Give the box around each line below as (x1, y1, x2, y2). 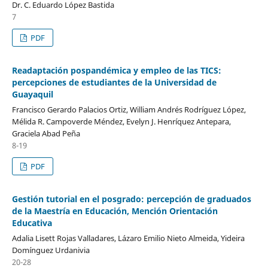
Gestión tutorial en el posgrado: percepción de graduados (11, 193, 251, 205)
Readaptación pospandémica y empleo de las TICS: (11, 64, 221, 76)
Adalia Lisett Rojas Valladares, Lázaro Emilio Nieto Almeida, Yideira (11, 232, 245, 243)
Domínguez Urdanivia (11, 244, 90, 255)
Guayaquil (11, 88, 53, 100)
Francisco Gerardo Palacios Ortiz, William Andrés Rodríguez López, (11, 103, 246, 115)
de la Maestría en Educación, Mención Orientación (11, 205, 218, 217)
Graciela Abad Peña (11, 127, 80, 139)
